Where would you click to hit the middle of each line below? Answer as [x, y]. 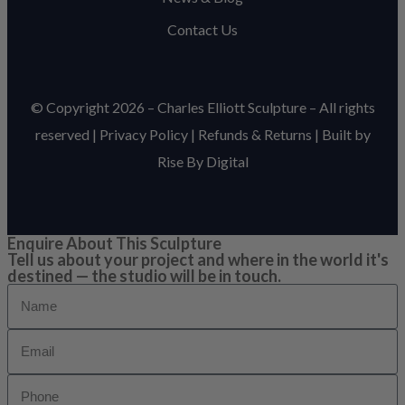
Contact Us [202, 29]
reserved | [67, 134]
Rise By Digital [202, 161]
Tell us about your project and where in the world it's [198, 259]
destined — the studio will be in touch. [144, 275]
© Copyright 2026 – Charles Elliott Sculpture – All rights [202, 107]
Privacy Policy [143, 134]
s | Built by [338, 134]
